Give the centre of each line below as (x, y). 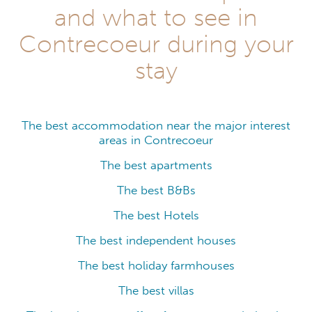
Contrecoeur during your (156, 44)
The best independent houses (156, 240)
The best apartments (156, 165)
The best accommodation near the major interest (156, 125)
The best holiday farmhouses (156, 265)
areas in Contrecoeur (156, 140)
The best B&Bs (156, 190)
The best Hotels (156, 215)
